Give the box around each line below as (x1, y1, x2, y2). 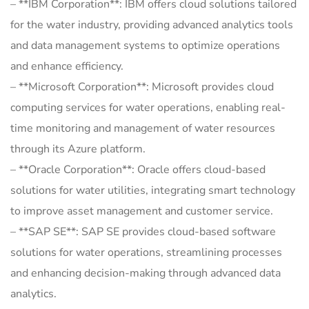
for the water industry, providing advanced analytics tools (10, 17, 293, 33)
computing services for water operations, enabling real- (10, 100, 286, 116)
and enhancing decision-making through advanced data (10, 266, 281, 281)
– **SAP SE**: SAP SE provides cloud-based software (10, 224, 276, 240)
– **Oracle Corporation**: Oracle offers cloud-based (10, 162, 266, 178)
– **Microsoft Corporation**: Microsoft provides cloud (10, 79, 274, 95)
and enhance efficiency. (10, 59, 123, 74)
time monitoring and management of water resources (10, 121, 275, 137)
